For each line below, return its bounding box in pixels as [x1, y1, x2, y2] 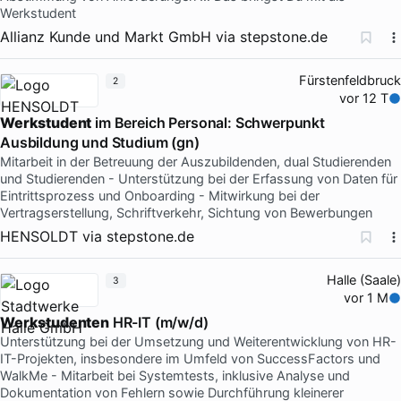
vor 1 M [344, 289, 389, 306]
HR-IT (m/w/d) [108, 312, 209, 331]
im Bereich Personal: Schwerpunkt [91, 113, 325, 132]
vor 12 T [339, 90, 389, 107]
